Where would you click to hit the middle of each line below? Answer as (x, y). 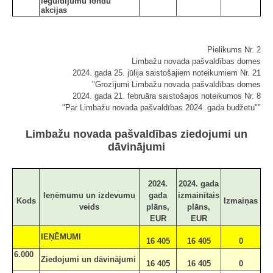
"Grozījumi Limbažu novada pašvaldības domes (176, 84)
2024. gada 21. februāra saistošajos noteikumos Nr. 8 (167, 96)
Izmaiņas (241, 200)
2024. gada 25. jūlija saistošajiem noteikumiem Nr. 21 (167, 73)
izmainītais (199, 195)
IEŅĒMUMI (61, 236)
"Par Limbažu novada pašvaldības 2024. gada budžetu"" (161, 107)
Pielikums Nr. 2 (234, 49)
